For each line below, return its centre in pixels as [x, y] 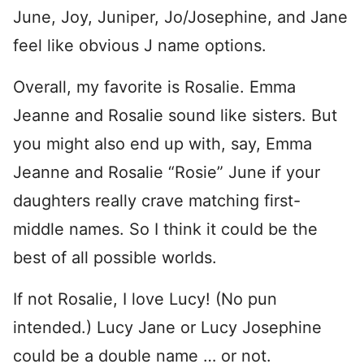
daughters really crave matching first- [157, 201]
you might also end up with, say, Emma [162, 144]
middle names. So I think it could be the [165, 229]
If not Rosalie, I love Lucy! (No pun [145, 299]
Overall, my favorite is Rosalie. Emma [154, 87]
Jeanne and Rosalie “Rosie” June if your [167, 172]
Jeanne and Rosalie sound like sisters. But [175, 115]
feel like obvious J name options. [140, 45]
